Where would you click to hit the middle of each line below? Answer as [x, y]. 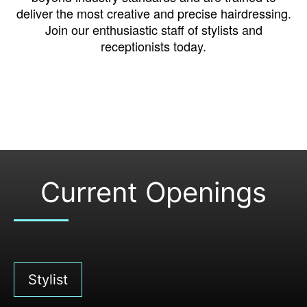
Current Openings [153, 193]
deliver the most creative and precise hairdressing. [153, 13]
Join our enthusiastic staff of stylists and [153, 30]
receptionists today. [153, 46]
